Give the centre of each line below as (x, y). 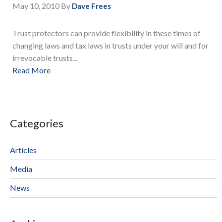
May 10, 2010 (36, 6)
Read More (31, 70)
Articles (23, 150)
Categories (37, 123)
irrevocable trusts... (45, 58)
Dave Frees (91, 6)
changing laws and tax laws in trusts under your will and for (111, 46)
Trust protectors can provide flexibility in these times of (107, 33)
